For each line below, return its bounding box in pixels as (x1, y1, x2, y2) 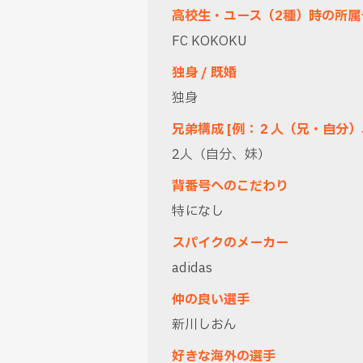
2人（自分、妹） (172, 144, 271, 164)
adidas (172, 258, 212, 278)
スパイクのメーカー (172, 233, 288, 253)
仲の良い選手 (172, 289, 250, 310)
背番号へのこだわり (172, 176, 288, 196)
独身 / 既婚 (172, 62, 237, 83)
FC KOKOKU (172, 31, 247, 51)
